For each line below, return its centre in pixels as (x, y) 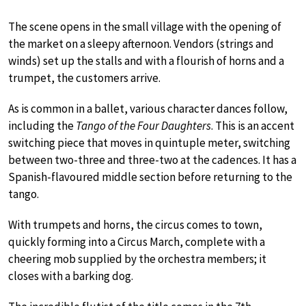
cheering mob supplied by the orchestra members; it (137, 259)
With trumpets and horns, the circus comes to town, (135, 225)
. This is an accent (253, 126)
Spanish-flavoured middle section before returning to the (150, 177)
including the (42, 126)
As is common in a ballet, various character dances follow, (148, 109)
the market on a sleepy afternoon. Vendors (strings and (141, 44)
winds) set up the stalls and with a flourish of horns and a (146, 61)
